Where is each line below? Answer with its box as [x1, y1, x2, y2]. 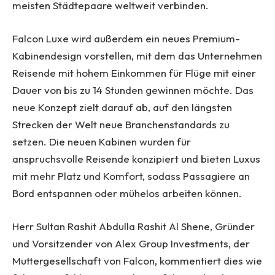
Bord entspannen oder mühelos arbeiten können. [12, 187, 242, 200]
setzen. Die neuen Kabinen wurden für [12, 135, 191, 149]
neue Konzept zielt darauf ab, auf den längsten [12, 101, 232, 114]
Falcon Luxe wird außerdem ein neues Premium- [12, 32, 240, 45]
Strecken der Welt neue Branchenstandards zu [12, 118, 230, 131]
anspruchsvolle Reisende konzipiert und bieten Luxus [12, 152, 260, 166]
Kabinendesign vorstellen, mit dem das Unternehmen [12, 49, 262, 63]
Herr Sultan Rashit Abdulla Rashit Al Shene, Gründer [12, 220, 255, 233]
